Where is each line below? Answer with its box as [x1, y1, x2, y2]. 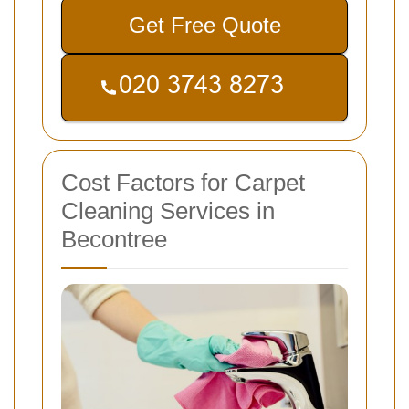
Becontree [61, 225, 167, 253]
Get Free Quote [128, 12, 281, 37]
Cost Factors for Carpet [61, 168, 305, 196]
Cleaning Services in [61, 196, 275, 225]
